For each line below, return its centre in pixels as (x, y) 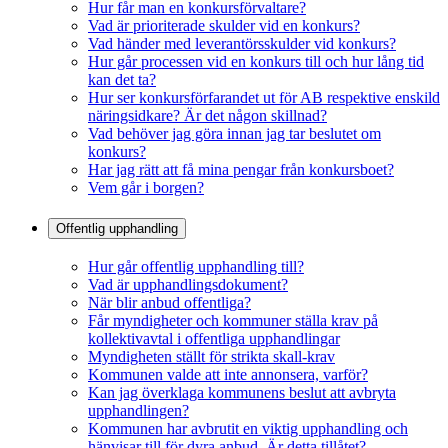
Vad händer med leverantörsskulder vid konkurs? (242, 44)
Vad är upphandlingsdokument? (188, 284)
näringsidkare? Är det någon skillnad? (207, 116)
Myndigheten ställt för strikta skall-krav (211, 356)
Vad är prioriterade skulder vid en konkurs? (224, 26)
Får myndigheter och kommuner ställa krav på (233, 320)
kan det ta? (122, 80)
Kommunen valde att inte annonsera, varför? (228, 374)
